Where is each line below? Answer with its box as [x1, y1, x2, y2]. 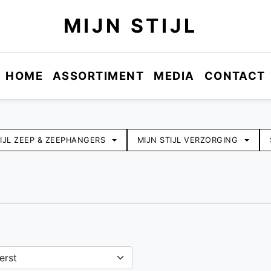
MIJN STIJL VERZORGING [137, 135, 241, 145]
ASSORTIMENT [53, 69, 145, 82]
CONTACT [204, 69, 266, 82]
